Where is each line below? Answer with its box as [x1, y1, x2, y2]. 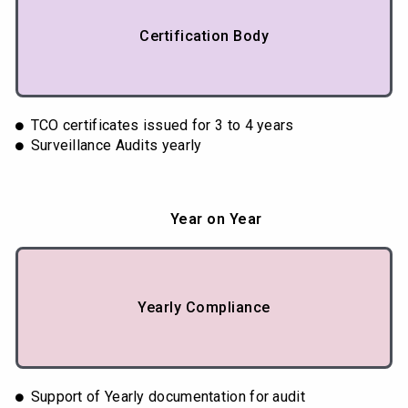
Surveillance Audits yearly [30, 137, 202, 155]
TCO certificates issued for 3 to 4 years [30, 117, 294, 135]
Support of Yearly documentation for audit [30, 388, 305, 406]
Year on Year [169, 210, 262, 229]
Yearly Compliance [138, 299, 270, 317]
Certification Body [139, 27, 269, 46]
